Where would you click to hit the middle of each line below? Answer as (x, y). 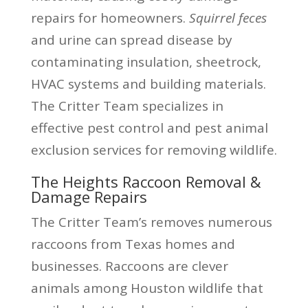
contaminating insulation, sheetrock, (146, 62)
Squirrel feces (228, 18)
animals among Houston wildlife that (147, 288)
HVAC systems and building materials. (148, 84)
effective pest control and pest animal (149, 128)
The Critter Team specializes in (127, 106)
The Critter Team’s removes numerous (151, 222)
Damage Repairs (89, 196)
